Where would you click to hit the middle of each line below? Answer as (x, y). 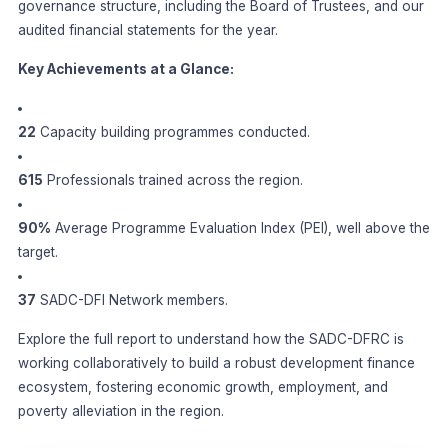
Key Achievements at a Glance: (125, 69)
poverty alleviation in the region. (120, 411)
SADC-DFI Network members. (131, 300)
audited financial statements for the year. (147, 30)
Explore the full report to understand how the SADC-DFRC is (210, 339)
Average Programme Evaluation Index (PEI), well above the (240, 228)
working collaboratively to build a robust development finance (216, 363)
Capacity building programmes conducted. (172, 132)
